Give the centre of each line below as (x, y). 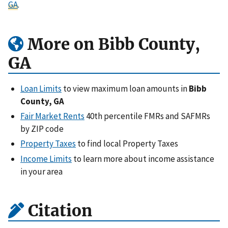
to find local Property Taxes (127, 144)
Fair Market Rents (52, 116)
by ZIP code (42, 129)
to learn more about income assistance (143, 159)
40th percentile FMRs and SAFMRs (147, 116)
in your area (41, 171)
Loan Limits (41, 88)
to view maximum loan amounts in (125, 88)
